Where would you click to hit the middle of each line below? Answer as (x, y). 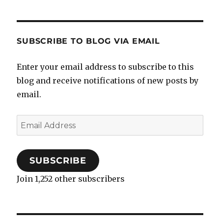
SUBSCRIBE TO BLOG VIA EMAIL (88, 41)
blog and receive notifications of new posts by (108, 80)
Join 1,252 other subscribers (71, 179)
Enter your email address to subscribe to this (106, 67)
